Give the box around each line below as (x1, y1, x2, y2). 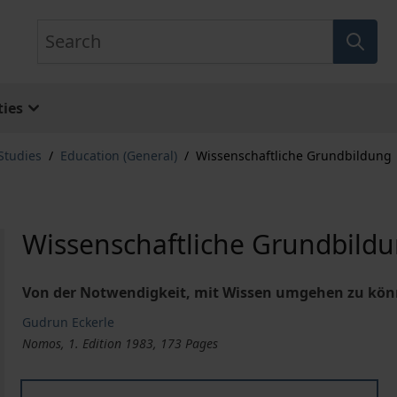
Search (35, 19, 82, 39)
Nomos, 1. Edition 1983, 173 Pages (22, 335, 219, 352)
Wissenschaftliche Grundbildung (196, 147, 392, 164)
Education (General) (60, 147, 177, 164)
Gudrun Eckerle (22, 314, 115, 331)
